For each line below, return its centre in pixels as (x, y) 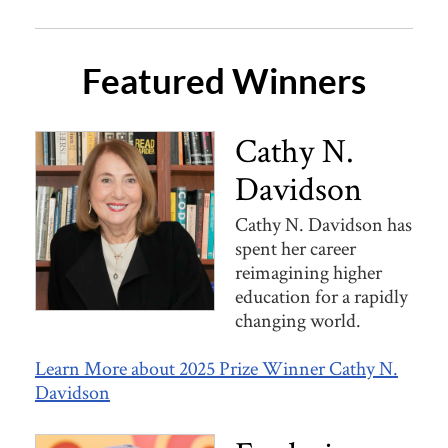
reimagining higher (308, 272)
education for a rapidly (321, 296)
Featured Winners (224, 80)
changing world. (298, 320)
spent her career (295, 248)
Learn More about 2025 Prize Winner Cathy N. (216, 368)
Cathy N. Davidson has (323, 224)
